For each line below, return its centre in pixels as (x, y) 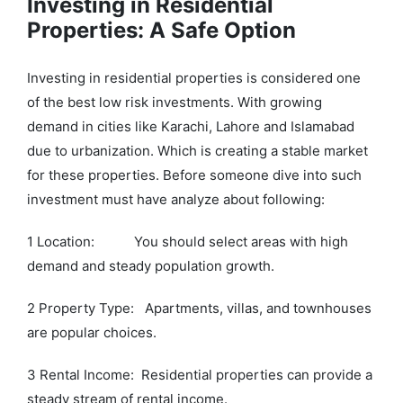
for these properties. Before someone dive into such (194, 175)
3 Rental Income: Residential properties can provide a (200, 375)
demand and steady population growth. (151, 266)
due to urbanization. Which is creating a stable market (197, 151)
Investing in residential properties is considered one (194, 78)
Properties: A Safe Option (161, 31)
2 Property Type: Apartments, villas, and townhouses (199, 309)
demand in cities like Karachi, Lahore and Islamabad (191, 127)
